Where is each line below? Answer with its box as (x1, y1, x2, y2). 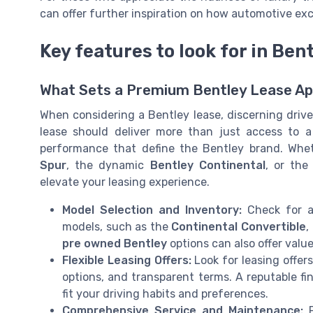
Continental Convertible (171, 219, 306, 233)
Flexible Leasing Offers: (62, 253, 191, 267)
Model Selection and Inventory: (62, 203, 242, 217)
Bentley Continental (150, 158, 265, 172)
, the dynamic (66, 158, 150, 172)
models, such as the (62, 219, 172, 233)
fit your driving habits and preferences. (62, 286, 268, 300)
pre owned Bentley (62, 236, 167, 250)
